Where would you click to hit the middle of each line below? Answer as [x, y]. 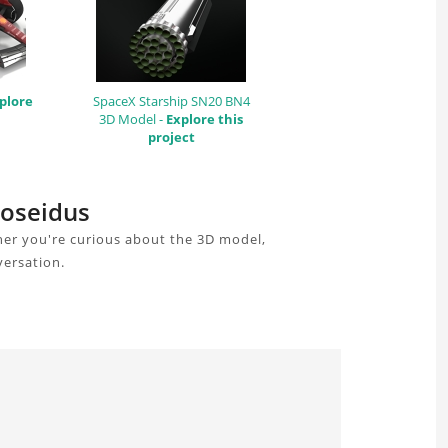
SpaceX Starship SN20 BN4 [171, 100]
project [171, 136]
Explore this [204, 118]
